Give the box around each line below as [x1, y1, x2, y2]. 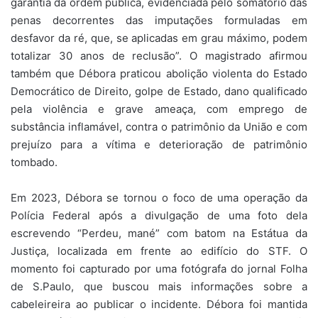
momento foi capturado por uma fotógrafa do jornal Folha [11, 262, 307, 276]
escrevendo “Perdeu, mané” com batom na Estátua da [11, 226, 307, 241]
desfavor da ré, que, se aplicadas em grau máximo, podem [11, 31, 307, 45]
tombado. [11, 155, 57, 170]
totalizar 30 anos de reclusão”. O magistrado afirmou [11, 49, 307, 63]
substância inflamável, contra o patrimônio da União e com [11, 120, 307, 134]
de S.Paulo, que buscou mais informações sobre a [11, 280, 307, 294]
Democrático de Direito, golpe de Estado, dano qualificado [11, 84, 307, 99]
